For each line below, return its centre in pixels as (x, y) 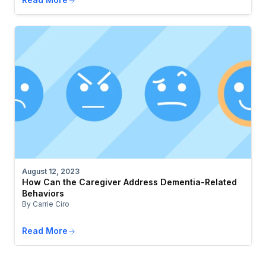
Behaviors (43, 194)
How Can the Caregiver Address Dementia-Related (129, 182)
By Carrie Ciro (46, 204)
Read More (45, 231)
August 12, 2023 (51, 172)
